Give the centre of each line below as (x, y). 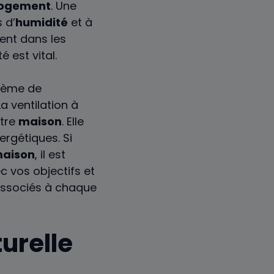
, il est (50, 155)
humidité (42, 23)
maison (40, 122)
